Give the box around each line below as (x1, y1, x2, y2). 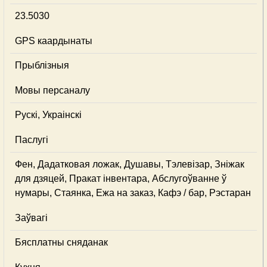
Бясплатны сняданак (15, 237, 108, 247)
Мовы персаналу (15, 85, 90, 95)
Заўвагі (15, 213, 48, 223)
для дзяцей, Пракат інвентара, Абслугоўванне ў (15, 173, 226, 184)
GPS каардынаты (15, 36, 92, 46)
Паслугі (15, 135, 48, 145)
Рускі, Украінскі (15, 110, 82, 120)
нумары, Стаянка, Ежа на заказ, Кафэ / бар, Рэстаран (15, 188, 251, 198)
